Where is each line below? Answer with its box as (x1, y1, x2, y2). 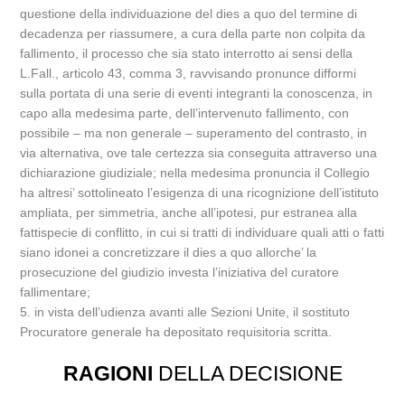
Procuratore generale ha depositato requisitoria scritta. (20, 325, 333, 339)
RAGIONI (62, 362, 153, 385)
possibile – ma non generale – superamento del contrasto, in (20, 126, 368, 140)
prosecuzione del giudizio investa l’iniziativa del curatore (20, 265, 340, 279)
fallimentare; (20, 285, 91, 299)
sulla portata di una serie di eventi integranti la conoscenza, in (20, 86, 373, 100)
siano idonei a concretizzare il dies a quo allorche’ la (20, 245, 317, 259)
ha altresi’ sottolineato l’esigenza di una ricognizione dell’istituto (20, 185, 380, 200)
